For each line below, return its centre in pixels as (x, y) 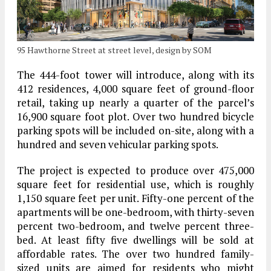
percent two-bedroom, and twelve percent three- (135, 226)
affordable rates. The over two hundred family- (135, 254)
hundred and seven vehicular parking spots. (118, 145)
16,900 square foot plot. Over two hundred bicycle (135, 117)
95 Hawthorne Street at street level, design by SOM (114, 50)
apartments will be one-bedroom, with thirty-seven (135, 212)
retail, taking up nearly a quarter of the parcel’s (135, 103)
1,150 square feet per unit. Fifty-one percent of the (135, 198)
